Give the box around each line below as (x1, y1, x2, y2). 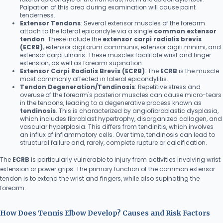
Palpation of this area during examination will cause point (20, 2, 196, 11)
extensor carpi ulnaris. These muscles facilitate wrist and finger (20, 50, 211, 59)
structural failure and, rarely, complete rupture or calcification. (20, 138, 207, 147)
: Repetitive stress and (135, 82, 201, 91)
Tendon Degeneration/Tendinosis (20, 82, 135, 91)
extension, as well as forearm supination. (20, 58, 143, 67)
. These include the (45, 34, 103, 43)
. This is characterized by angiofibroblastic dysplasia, (56, 106, 219, 115)
